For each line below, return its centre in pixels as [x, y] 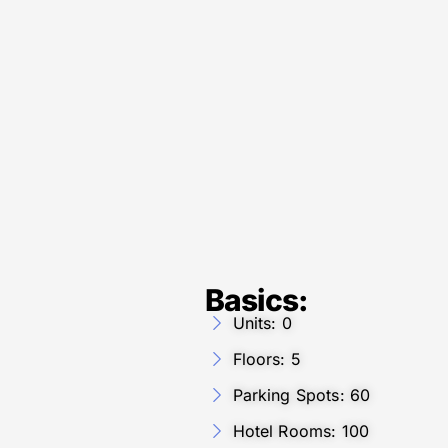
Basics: [256, 299]
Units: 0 [262, 322]
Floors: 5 [266, 358]
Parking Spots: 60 [301, 394]
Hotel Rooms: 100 [301, 430]
